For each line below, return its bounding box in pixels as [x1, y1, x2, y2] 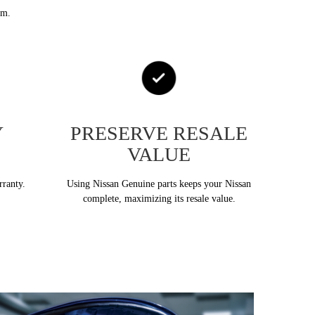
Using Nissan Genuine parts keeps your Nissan [67, 178, 251, 189]
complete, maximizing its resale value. [82, 193, 236, 204]
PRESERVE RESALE [70, 122, 247, 144]
